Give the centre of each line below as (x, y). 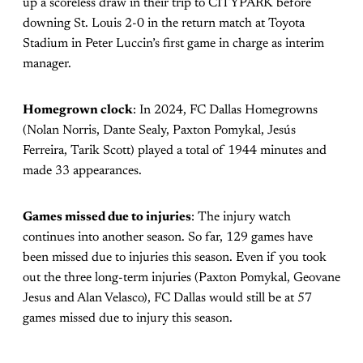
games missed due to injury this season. (128, 318)
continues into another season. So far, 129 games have (168, 237)
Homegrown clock (78, 110)
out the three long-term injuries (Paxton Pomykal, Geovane (181, 278)
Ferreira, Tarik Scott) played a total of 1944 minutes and (175, 151)
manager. (47, 64)
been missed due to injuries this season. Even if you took (175, 258)
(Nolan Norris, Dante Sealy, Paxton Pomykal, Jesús (159, 130)
